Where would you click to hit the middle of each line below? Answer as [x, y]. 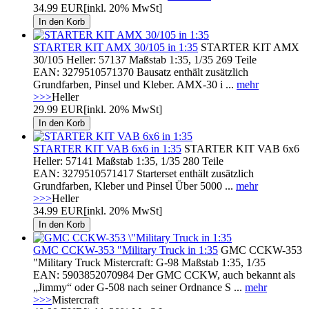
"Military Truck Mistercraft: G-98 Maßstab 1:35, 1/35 [149, 262]
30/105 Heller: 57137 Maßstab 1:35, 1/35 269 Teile [145, 59]
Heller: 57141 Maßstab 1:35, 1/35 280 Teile [128, 161]
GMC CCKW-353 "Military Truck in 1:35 [126, 250]
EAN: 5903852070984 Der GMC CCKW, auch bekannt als [164, 275]
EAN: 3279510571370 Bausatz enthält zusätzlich [141, 72]
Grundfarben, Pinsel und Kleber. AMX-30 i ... [135, 84]
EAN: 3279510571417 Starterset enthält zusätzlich [143, 173]
